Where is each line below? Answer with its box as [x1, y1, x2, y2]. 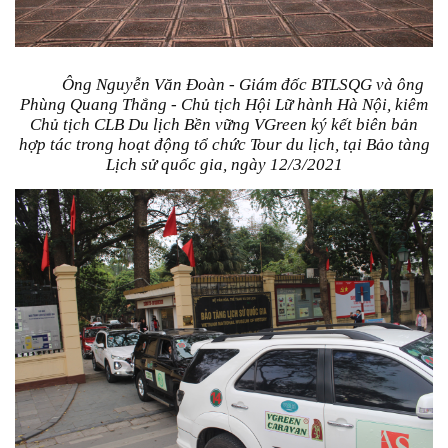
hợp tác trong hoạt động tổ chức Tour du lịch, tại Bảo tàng [18, 135, 430, 155]
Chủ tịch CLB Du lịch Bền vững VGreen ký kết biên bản [30, 115, 418, 135]
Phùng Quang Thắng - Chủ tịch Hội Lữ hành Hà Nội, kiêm [20, 95, 428, 115]
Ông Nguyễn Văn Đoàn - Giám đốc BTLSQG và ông [61, 75, 424, 95]
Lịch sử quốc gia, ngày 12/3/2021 [105, 155, 343, 175]
